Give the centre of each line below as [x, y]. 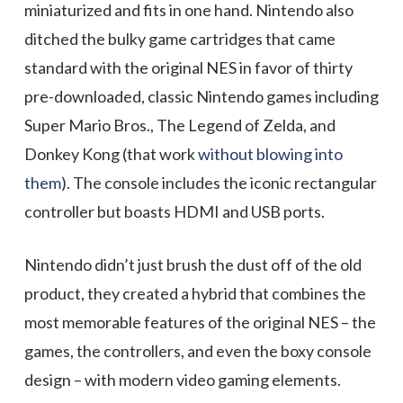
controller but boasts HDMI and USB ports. [174, 211]
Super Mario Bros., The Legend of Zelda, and [179, 125]
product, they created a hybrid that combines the [195, 293]
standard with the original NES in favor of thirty [188, 67]
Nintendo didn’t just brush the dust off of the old [193, 264]
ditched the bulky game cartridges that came [179, 39]
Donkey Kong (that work [111, 154]
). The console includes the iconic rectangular [219, 183]
